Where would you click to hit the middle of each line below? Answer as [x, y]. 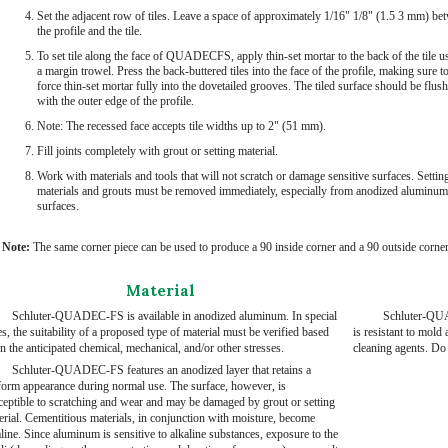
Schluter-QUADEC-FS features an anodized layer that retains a [161, 369]
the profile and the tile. [89, 30]
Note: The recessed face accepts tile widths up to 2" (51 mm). [181, 125]
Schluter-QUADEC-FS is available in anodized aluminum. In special [174, 315]
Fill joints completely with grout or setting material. [157, 150]
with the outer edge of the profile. [115, 100]
